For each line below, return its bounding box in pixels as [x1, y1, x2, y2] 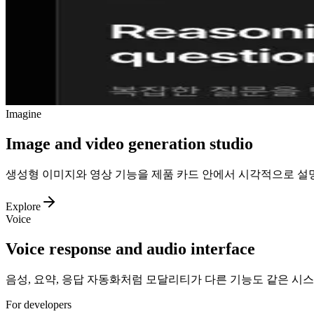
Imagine [6, 108, 41, 121]
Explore [6, 200, 41, 212]
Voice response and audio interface [6, 239, 255, 258]
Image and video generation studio [6, 134, 253, 153]
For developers [6, 298, 71, 310]
